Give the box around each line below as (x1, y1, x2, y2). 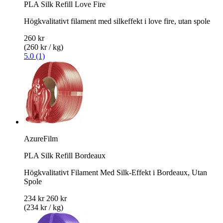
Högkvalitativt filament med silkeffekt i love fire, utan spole (24, 16, 210, 25)
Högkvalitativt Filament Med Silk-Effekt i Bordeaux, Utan (24, 168, 207, 177)
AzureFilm (24, 134, 58, 143)
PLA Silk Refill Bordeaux (24, 151, 106, 160)
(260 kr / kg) (24, 42, 63, 51)
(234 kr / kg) (24, 203, 63, 212)
